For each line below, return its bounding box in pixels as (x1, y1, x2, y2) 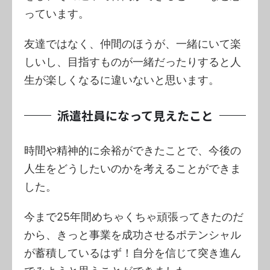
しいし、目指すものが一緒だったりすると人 (24, 55, 241, 68)
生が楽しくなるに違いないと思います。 (24, 73, 219, 86)
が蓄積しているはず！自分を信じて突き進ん (24, 246, 241, 259)
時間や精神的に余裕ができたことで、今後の (24, 143, 241, 157)
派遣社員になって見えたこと (57, 106, 213, 124)
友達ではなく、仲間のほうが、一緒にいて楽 (24, 37, 241, 50)
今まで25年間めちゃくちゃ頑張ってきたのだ (24, 210, 243, 223)
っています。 (24, 7, 89, 20)
